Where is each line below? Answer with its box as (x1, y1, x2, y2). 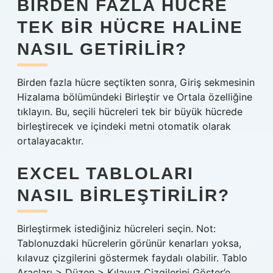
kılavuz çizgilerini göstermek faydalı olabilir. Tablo (17, 252, 247, 264)
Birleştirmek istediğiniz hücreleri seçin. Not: (17, 222, 216, 235)
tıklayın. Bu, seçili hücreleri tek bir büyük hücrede (17, 105, 243, 118)
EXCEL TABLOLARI (17, 164, 194, 183)
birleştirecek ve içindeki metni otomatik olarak (17, 120, 231, 132)
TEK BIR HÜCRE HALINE (17, 18, 243, 37)
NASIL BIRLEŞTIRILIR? (17, 186, 230, 205)
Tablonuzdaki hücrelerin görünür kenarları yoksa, (17, 237, 241, 249)
